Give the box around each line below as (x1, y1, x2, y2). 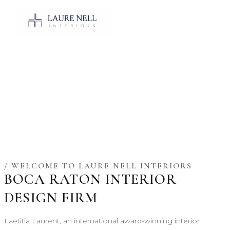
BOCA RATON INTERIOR (4, 170, 177, 188)
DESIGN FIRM (4, 189, 98, 206)
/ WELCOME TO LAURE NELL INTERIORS (4, 161, 192, 171)
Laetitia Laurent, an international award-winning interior (4, 216, 200, 225)
